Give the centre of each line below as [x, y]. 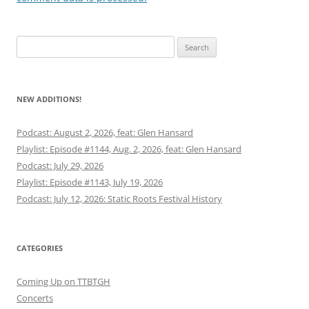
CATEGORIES [40, 248]
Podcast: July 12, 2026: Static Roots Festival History [119, 199]
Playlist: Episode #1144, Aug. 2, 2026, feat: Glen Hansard [129, 149]
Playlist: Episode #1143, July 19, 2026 [90, 182]
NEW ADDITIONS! [49, 99]
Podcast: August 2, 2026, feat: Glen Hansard [105, 132]
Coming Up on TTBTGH [63, 281]
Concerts [35, 298]
